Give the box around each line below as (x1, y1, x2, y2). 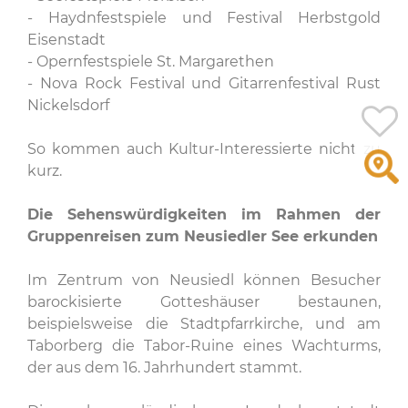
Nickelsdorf (27, 97, 109, 114)
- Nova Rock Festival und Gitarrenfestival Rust (27, 75, 381, 92)
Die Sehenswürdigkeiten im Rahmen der (27, 206, 381, 223)
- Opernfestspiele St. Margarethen (27, 53, 274, 70)
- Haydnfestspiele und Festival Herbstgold (27, 9, 381, 26)
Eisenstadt (27, 31, 106, 48)
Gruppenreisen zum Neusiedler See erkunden (27, 228, 378, 245)
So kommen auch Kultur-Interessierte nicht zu (27, 140, 381, 158)
